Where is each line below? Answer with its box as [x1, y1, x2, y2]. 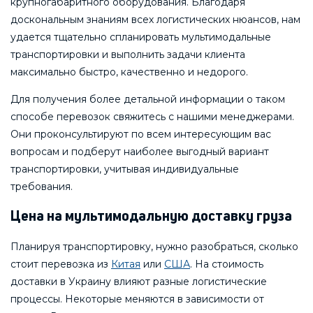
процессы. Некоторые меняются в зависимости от [10, 293, 264, 306]
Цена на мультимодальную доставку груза [10, 209, 292, 224]
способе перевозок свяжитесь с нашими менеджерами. [10, 110, 294, 124]
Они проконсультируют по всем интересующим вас [10, 128, 271, 141]
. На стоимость [190, 258, 263, 271]
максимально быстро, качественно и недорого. [10, 66, 248, 79]
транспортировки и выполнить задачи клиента [10, 48, 245, 61]
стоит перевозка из [10, 258, 111, 271]
